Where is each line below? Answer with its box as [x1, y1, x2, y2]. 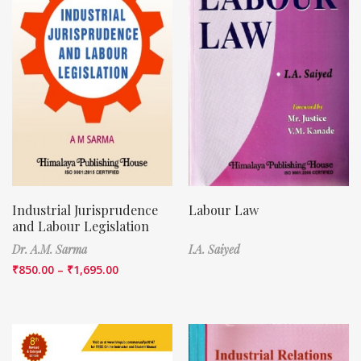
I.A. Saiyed [189, 241, 240, 257]
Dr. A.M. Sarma [12, 241, 87, 257]
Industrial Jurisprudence [12, 201, 158, 218]
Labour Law [189, 201, 259, 218]
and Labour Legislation [12, 217, 149, 234]
